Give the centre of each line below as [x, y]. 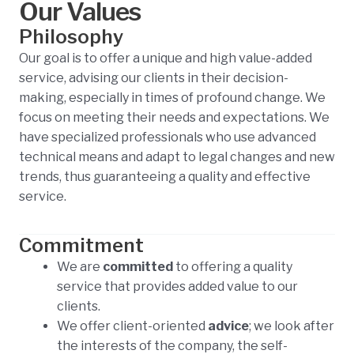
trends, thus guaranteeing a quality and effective [165, 176]
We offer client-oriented [132, 326]
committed [139, 267]
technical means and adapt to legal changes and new [177, 156]
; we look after [292, 326]
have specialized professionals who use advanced [168, 137]
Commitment [81, 246]
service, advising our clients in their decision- [154, 77]
